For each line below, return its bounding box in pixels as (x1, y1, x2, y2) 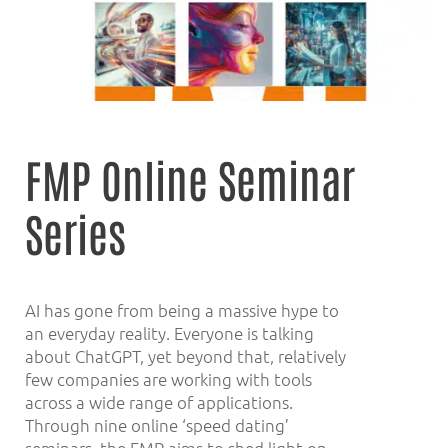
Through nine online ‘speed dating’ (25, 414, 289, 437)
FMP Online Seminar (25, 149, 355, 208)
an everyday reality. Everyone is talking (25, 322, 314, 345)
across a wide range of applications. (25, 391, 293, 414)
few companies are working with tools (25, 368, 312, 391)
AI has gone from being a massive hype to (25, 299, 339, 322)
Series (25, 203, 126, 262)
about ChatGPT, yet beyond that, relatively (25, 345, 346, 368)
